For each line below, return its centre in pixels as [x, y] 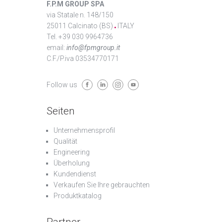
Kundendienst [75, 174]
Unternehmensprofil [84, 131]
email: [56, 48]
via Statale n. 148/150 [80, 15]
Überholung [72, 163]
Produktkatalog [78, 196]
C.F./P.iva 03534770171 [83, 59]
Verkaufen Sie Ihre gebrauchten [102, 185]
